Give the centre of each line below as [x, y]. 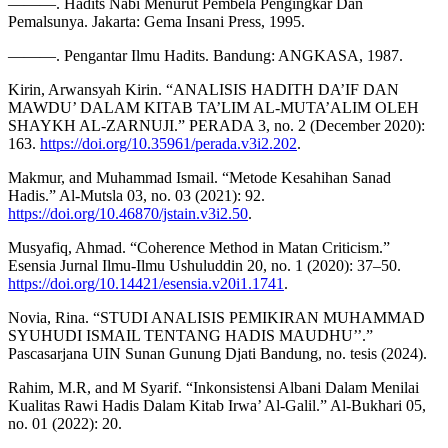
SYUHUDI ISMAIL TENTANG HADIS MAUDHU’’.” [190, 335]
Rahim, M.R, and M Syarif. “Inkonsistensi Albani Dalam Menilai [213, 387]
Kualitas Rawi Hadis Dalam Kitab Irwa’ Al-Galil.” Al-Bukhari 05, [217, 405]
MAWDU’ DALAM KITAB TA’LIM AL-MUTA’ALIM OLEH [213, 107]
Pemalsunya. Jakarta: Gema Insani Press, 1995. [156, 21]
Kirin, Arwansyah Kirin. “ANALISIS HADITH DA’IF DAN [203, 89]
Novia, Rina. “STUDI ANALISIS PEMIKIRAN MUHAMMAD [216, 317]
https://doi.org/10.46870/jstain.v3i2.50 [128, 213]
